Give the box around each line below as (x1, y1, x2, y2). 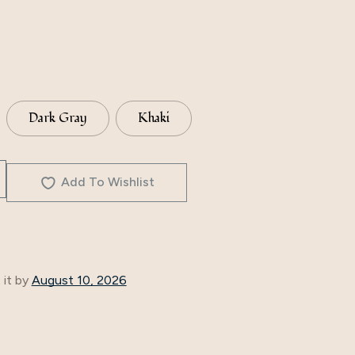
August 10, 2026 (31, 272, 127, 288)
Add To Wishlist (61, 174, 155, 190)
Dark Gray (28, 109, 87, 128)
